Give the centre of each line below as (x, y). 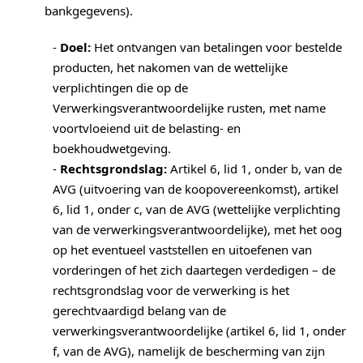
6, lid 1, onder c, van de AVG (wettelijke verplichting (196, 209)
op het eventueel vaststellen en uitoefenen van (182, 250)
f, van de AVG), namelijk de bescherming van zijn (189, 351)
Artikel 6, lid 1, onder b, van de (254, 169)
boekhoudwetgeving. (112, 149)
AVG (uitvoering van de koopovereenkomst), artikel (196, 189)
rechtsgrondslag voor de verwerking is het (171, 290)
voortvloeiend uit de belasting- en (147, 128)
